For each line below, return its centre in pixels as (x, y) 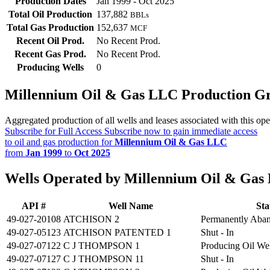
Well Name (131, 206)
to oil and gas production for (60, 142)
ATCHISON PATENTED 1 (117, 233)
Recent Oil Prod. (50, 41)
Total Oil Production (50, 14)
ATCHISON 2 (91, 219)
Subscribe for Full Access (53, 131)
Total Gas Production (50, 28)
